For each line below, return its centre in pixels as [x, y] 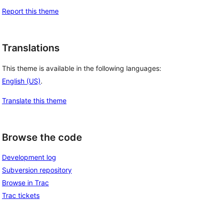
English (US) [21, 81]
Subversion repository [37, 170]
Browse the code [42, 137]
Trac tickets [21, 196]
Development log [29, 157]
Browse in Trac [25, 183]
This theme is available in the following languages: [82, 68]
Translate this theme [34, 100]
